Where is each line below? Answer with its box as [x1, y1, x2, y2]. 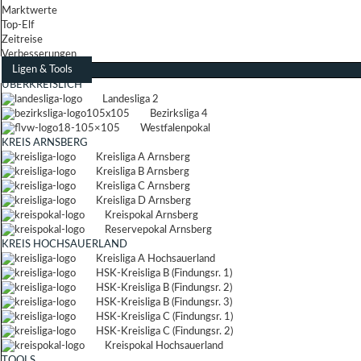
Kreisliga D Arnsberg [96, 196, 191, 206]
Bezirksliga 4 [150, 109, 208, 119]
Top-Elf [2, 20, 35, 31]
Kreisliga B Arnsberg [96, 167, 189, 177]
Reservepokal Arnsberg [105, 225, 212, 235]
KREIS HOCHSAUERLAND [2, 239, 127, 250]
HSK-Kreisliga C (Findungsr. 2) [96, 326, 233, 337]
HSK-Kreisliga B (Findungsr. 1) [96, 268, 232, 279]
